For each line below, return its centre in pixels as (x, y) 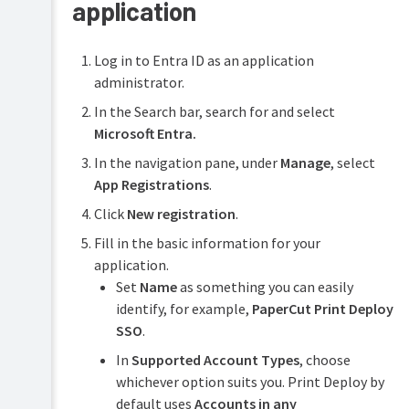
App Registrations (151, 185)
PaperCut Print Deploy (322, 309)
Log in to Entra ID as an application (204, 61)
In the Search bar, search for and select (214, 112)
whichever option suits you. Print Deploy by (250, 382)
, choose (325, 360)
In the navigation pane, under (187, 163)
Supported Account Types (215, 360)
